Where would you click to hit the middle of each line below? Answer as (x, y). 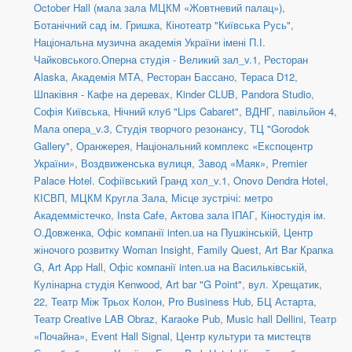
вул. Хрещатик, (285, 284)
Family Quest (228, 250)
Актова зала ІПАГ (213, 215)
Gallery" (52, 146)
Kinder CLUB (205, 94)
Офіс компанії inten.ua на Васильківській (207, 267)
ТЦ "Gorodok (280, 129)
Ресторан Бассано (191, 77)
